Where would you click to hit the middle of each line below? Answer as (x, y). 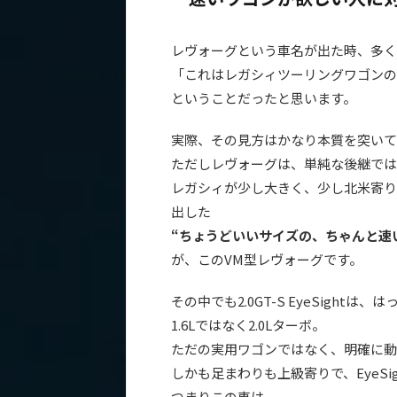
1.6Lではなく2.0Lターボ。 (248, 324)
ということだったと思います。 (264, 97)
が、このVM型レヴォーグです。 (267, 259)
